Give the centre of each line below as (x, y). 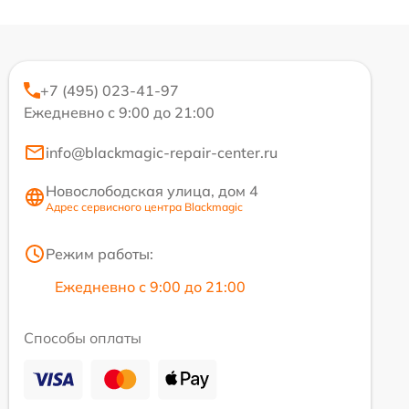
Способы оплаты (83, 337)
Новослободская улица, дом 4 (152, 190)
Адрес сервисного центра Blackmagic (144, 206)
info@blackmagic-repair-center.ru (162, 152)
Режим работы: (100, 253)
